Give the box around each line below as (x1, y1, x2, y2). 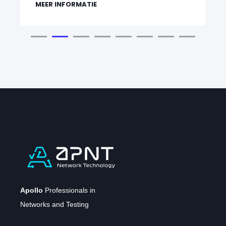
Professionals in (43, 186, 95, 194)
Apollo (20, 186, 43, 194)
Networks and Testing (20, 200, 89, 208)
